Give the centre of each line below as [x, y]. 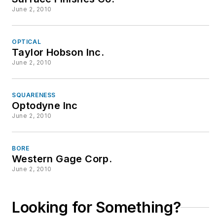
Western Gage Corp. [62, 159]
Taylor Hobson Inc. [58, 53]
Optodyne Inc [45, 106]
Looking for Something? [96, 207]
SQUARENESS [34, 95]
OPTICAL [27, 42]
